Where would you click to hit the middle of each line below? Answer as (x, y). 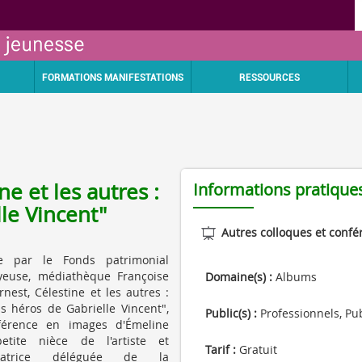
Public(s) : (231, 313)
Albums (295, 277)
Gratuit (257, 349)
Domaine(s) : (239, 277)
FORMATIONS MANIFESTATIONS (113, 77)
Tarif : (221, 349)
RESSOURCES (269, 77)
